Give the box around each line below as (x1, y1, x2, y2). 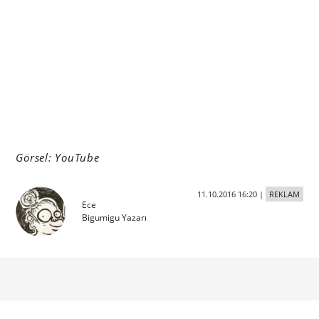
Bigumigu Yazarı (82, 211, 147, 224)
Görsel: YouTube (16, 150, 100, 165)
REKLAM (268, 189, 300, 200)
